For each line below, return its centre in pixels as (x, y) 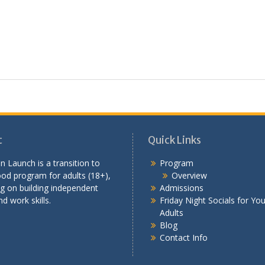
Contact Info (184, 238)
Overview (189, 176)
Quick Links (174, 140)
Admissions (182, 188)
